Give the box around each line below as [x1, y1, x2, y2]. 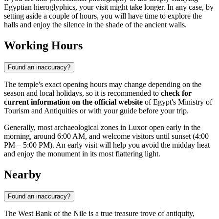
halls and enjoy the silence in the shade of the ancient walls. [4, 21, 187, 29]
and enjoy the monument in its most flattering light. [4, 150, 160, 158]
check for [161, 89, 192, 98]
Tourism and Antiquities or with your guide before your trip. [4, 107, 189, 115]
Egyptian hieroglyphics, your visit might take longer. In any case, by [4, 3, 214, 12]
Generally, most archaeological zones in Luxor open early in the [4, 123, 200, 132]
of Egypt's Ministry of [143, 98, 212, 107]
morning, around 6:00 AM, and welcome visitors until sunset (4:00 [4, 132, 209, 141]
